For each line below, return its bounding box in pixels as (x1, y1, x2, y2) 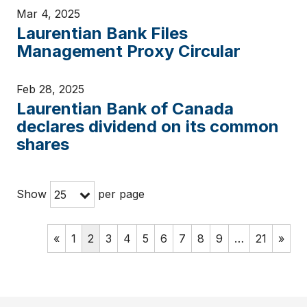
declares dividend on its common (16, 116, 279, 136)
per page (95, 187, 145, 201)
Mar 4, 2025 (16, 7, 80, 21)
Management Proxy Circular (16, 41, 241, 61)
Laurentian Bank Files (16, 23, 188, 43)
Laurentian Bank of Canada (16, 99, 234, 119)
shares (16, 134, 69, 154)
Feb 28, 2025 (16, 82, 84, 96)
